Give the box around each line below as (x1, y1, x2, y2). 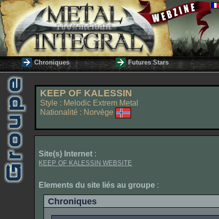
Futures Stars (128, 59, 169, 66)
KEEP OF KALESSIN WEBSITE (39, 159, 132, 167)
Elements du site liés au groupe (39, 181, 155, 189)
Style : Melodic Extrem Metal (40, 99, 138, 107)
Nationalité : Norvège (40, 108, 115, 117)
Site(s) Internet (39, 150, 92, 158)
